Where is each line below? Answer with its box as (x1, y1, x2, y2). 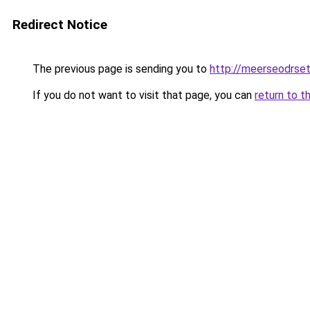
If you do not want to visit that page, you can (30, 89, 255, 102)
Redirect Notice (12, 17, 107, 33)
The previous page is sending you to (30, 62, 210, 75)
